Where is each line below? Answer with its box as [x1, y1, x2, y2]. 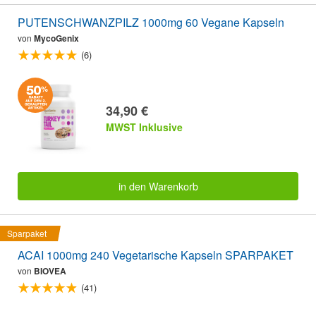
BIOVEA [34, 265, 66, 278]
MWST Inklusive [106, 119, 183, 134]
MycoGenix [34, 32, 79, 45]
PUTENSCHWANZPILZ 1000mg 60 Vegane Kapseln [18, 14, 284, 31]
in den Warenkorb [118, 178, 198, 194]
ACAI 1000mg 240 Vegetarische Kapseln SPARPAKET [18, 247, 293, 264]
